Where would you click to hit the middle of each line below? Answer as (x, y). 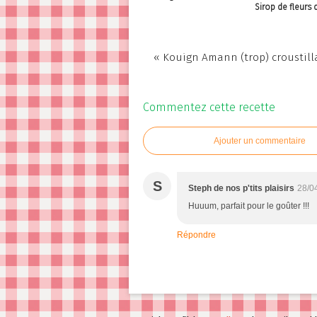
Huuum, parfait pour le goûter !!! (249, 206)
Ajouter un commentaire (260, 141)
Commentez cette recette (209, 107)
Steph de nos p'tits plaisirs (241, 188)
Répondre (196, 235)
